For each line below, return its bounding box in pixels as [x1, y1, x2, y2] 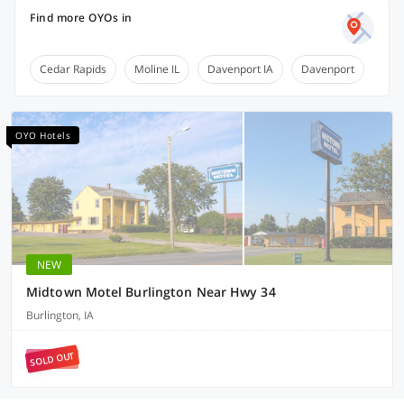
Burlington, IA [26, 308, 94, 323]
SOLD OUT [29, 348, 76, 370]
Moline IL [134, 61, 179, 77]
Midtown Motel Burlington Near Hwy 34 [26, 283, 276, 300]
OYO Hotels [15, 129, 70, 142]
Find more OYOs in [30, 10, 133, 25]
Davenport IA [207, 61, 273, 77]
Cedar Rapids [40, 61, 106, 77]
